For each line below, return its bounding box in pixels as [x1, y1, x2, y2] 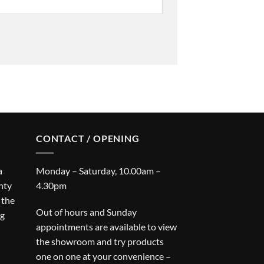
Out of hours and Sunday [36, 206, 137, 218]
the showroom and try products [36, 236, 164, 247]
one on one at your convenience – [36, 250, 171, 262]
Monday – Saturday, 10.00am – [36, 164, 161, 176]
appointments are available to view [36, 221, 177, 233]
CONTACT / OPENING [36, 133, 140, 144]
